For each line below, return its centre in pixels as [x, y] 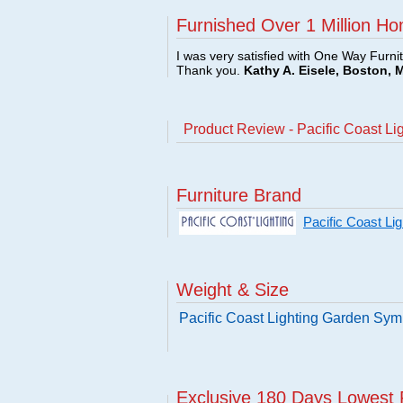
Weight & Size [233, 290]
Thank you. [210, 70]
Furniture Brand [239, 195]
